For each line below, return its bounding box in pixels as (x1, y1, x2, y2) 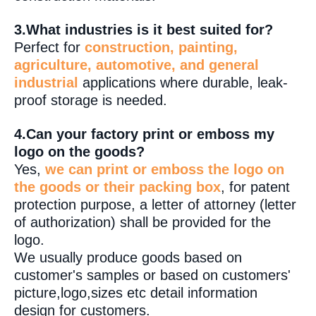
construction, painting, (85, 39, 238, 56)
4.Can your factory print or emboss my (14, 126, 274, 142)
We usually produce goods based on (14, 250, 242, 266)
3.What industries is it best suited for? (14, 22, 273, 38)
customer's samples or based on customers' (14, 267, 291, 284)
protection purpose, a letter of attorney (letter (14, 197, 296, 213)
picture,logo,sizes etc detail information (14, 285, 257, 301)
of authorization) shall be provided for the (14, 214, 271, 231)
